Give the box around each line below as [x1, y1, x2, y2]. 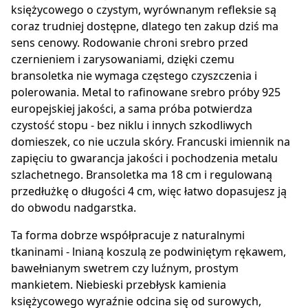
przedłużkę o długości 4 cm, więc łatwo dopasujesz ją [11, 183, 287, 199]
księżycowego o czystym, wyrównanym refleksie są [11, 1, 276, 17]
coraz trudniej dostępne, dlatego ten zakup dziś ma [11, 18, 278, 34]
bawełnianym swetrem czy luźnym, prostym [11, 260, 239, 276]
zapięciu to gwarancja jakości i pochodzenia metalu [11, 150, 278, 166]
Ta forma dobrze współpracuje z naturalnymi [11, 227, 245, 243]
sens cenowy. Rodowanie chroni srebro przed [11, 34, 248, 50]
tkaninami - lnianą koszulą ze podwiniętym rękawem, [11, 243, 286, 259]
